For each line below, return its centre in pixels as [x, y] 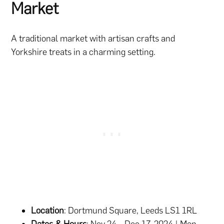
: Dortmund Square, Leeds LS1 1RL [131, 210]
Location [48, 210]
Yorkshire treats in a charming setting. [83, 52]
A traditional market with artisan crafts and [93, 38]
